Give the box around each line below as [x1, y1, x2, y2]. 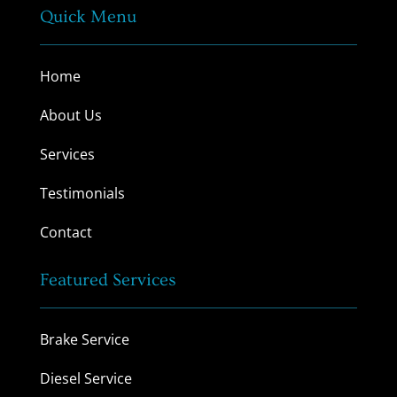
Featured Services [39, 269, 176, 290]
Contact [39, 222, 92, 242]
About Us [39, 105, 102, 125]
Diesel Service [39, 368, 132, 388]
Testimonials [39, 183, 125, 203]
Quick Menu [39, 6, 136, 27]
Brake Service [39, 329, 129, 349]
